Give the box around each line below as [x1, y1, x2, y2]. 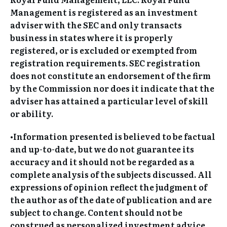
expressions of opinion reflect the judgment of [10, 180, 207, 193]
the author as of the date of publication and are [10, 193, 212, 206]
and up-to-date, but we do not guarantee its [10, 142, 194, 155]
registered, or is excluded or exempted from [10, 44, 197, 56]
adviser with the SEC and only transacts [10, 18, 182, 31]
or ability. [10, 107, 53, 120]
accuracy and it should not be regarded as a [10, 155, 195, 168]
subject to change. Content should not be [10, 206, 182, 218]
